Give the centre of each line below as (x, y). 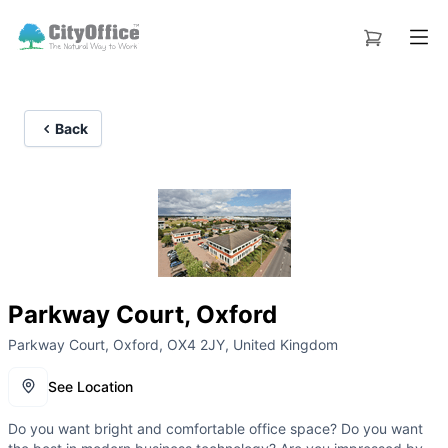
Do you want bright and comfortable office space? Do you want (215, 429)
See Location (90, 387)
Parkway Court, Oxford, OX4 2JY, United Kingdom (173, 345)
